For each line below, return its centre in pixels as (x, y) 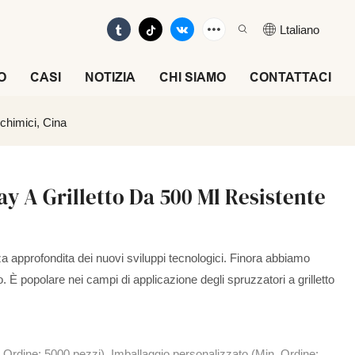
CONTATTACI (290, 77)
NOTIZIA (110, 77)
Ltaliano (300, 29)
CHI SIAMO (193, 77)
